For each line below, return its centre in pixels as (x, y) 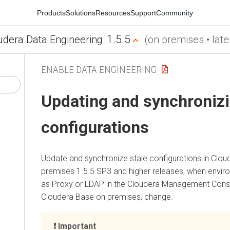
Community (175, 13)
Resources (113, 13)
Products (51, 13)
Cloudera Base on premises (91, 197)
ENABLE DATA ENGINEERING (99, 69)
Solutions (81, 13)
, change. (157, 197)
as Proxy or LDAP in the (84, 184)
